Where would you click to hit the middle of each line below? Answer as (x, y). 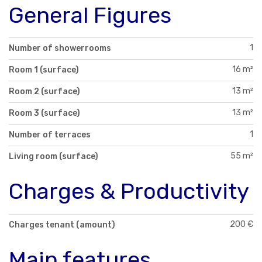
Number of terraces (50, 135)
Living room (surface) (54, 157)
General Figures (90, 15)
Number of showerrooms (60, 49)
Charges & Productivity (129, 192)
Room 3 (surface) (44, 113)
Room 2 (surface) (44, 92)
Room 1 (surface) (44, 70)
